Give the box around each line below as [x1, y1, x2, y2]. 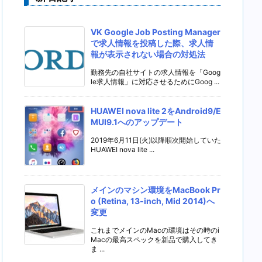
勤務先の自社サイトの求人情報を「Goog [91, 68, 220, 77]
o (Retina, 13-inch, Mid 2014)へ [91, 196, 215, 206]
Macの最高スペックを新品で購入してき [91, 235, 218, 244]
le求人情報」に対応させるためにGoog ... [91, 77, 219, 86]
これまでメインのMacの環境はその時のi [91, 226, 219, 235]
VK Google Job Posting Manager [91, 27, 220, 37]
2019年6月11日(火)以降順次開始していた [91, 136, 221, 144]
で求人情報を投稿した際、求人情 [91, 38, 213, 48]
